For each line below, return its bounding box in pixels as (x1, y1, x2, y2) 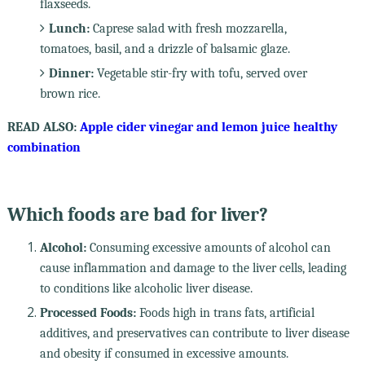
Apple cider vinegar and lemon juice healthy (79, 119, 337, 134)
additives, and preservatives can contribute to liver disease (39, 325, 350, 341)
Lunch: (48, 20, 90, 36)
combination (7, 139, 81, 155)
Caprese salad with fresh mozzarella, (89, 20, 287, 36)
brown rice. (39, 86, 100, 101)
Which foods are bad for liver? (7, 202, 268, 226)
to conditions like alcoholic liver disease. (39, 280, 253, 296)
